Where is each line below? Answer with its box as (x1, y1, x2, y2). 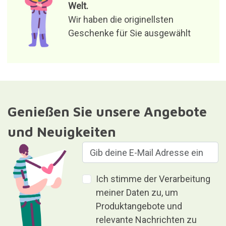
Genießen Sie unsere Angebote (7, 103, 207, 120)
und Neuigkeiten (7, 124, 116, 140)
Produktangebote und (96, 201, 183, 212)
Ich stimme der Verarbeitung (96, 174, 211, 185)
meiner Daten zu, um (96, 187, 179, 198)
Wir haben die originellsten (68, 14, 174, 25)
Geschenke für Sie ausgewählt (68, 28, 191, 39)
